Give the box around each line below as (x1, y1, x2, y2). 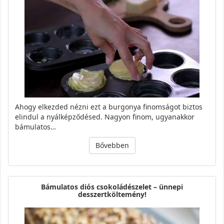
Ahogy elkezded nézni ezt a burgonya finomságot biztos (15, 101, 202, 111)
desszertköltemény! (77, 189, 146, 199)
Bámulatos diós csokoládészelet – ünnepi (41, 181, 183, 191)
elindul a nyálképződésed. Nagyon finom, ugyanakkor (15, 111, 194, 121)
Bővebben (95, 140, 129, 150)
